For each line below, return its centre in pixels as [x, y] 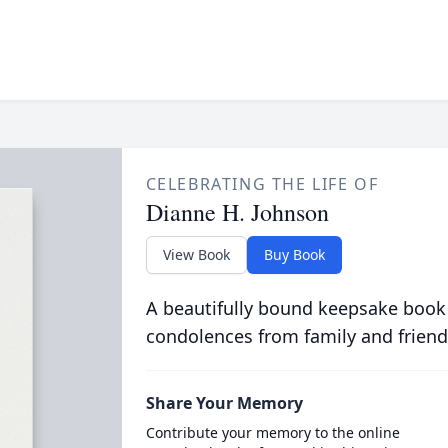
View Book [196, 254]
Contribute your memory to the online [272, 432]
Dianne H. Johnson [237, 212]
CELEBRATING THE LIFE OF [262, 184]
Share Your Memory [224, 403]
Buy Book [294, 254]
